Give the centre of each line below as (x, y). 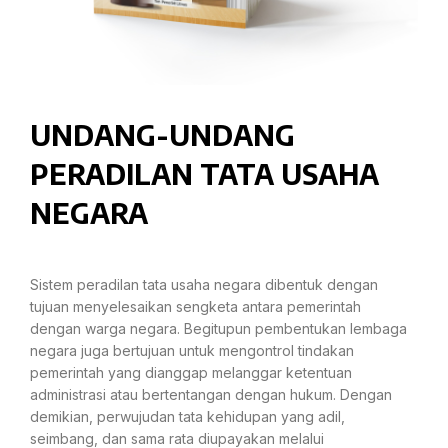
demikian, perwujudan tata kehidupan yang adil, (187, 416)
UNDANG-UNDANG (162, 134)
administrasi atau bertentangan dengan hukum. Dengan (211, 394)
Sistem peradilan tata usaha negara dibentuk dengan (204, 284)
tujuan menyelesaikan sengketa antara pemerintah (195, 306)
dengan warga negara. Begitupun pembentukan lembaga (218, 328)
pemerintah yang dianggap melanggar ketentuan (191, 372)
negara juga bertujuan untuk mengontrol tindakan (192, 350)
